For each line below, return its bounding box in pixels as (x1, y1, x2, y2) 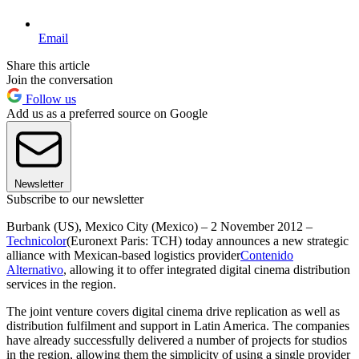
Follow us (22, 91, 76, 106)
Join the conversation (6, 72, 113, 87)
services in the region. (6, 276, 116, 291)
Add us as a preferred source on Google (6, 106, 208, 120)
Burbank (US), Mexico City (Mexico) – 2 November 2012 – (6, 219, 313, 233)
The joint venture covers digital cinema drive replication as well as (6, 304, 340, 318)
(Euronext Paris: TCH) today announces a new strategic (67, 233, 349, 248)
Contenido (240, 248, 293, 262)
